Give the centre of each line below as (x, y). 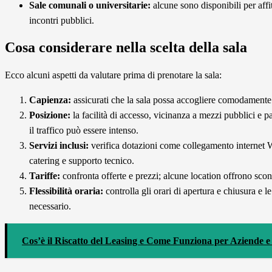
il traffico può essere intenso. (84, 130)
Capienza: (50, 100)
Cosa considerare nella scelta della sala (126, 47)
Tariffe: (45, 175)
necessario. (50, 206)
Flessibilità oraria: (66, 191)
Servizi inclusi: (59, 145)
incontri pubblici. (62, 20)
